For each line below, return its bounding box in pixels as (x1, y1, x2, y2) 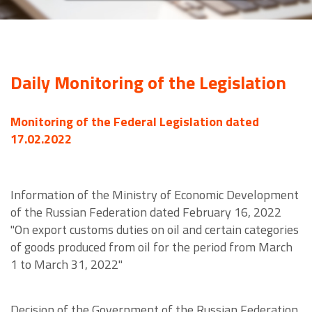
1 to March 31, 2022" (10, 255, 123, 274)
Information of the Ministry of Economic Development (10, 185, 299, 205)
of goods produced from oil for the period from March (10, 237, 292, 257)
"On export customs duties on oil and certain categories (10, 220, 299, 240)
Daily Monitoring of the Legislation (10, 69, 286, 97)
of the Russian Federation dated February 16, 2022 (10, 203, 281, 222)
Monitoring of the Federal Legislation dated (10, 112, 259, 132)
